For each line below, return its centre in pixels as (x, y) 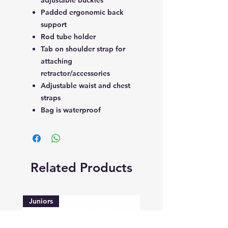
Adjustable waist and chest (85, 85)
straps (51, 97)
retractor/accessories (75, 73)
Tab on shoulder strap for (83, 49)
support (54, 24)
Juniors (41, 201)
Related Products (81, 167)
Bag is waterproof (71, 110)
